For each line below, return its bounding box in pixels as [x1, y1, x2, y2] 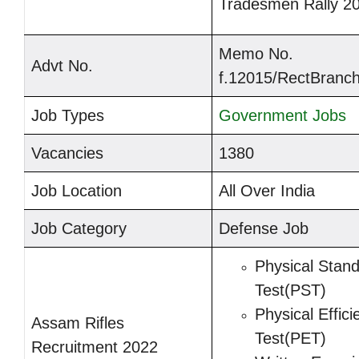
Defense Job [219, 220, 309, 238]
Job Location [31, 182, 122, 200]
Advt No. [31, 57, 93, 75]
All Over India [219, 182, 315, 200]
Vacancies [31, 144, 103, 163]
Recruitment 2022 [31, 338, 158, 357]
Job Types [31, 107, 104, 125]
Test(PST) [255, 281, 326, 300]
